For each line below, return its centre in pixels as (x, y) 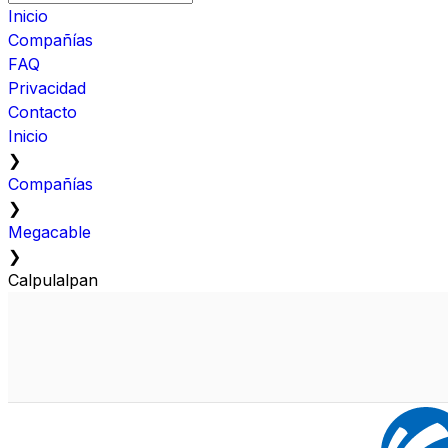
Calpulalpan (53, 279)
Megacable (49, 231)
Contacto (42, 111)
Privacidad (47, 87)
